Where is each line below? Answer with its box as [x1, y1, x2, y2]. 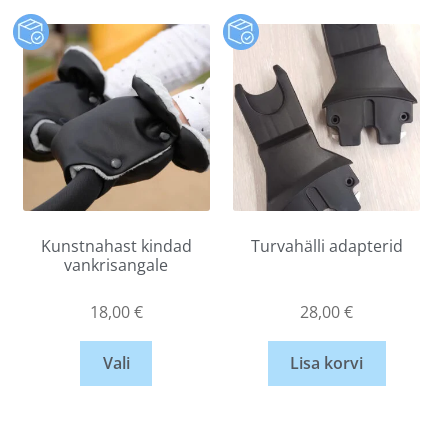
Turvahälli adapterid [250, 234, 403, 257]
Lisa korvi [290, 352, 364, 375]
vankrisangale [64, 253, 169, 276]
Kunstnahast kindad [40, 234, 192, 257]
